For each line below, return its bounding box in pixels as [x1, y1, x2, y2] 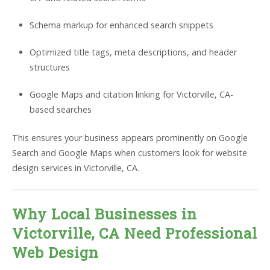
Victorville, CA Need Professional [12, 223, 257, 243]
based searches [29, 104, 92, 116]
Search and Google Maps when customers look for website [12, 146, 247, 159]
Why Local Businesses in [12, 204, 197, 224]
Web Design [12, 242, 99, 262]
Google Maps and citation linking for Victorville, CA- [29, 89, 233, 101]
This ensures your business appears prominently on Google [12, 131, 248, 143]
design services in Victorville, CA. [12, 162, 139, 174]
